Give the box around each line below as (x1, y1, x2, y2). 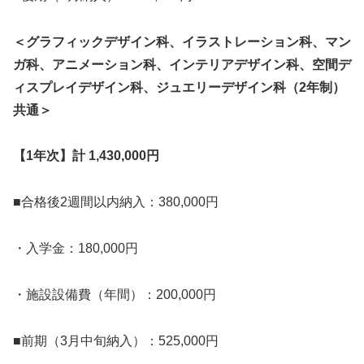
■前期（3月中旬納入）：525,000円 (13, 333, 219, 348)
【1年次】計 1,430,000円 (13, 149, 159, 163)
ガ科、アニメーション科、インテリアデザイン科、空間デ (13, 57, 351, 71)
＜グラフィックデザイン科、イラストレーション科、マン (13, 34, 351, 49)
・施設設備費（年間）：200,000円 (13, 287, 216, 301)
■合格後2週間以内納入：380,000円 (13, 195, 219, 210)
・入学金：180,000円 (13, 241, 138, 256)
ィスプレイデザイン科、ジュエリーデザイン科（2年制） (13, 80, 345, 94)
